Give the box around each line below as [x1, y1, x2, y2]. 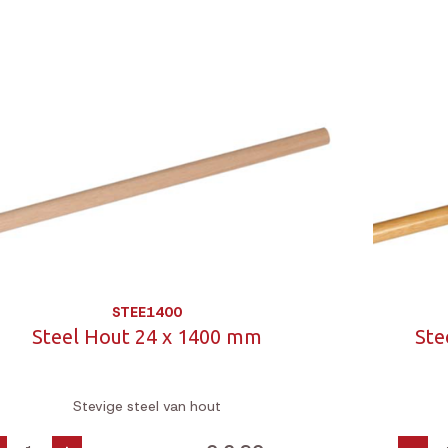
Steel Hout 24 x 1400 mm [32, 325, 263, 348]
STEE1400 [112, 303, 183, 321]
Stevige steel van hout [73, 397, 222, 415]
